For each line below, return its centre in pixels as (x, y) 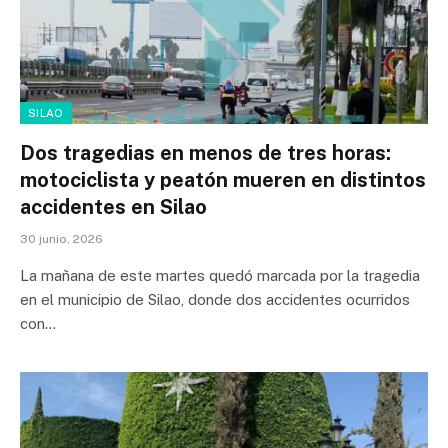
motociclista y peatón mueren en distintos (223, 180)
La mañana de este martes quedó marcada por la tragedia (220, 276)
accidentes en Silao (113, 207)
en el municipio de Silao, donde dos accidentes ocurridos (215, 300)
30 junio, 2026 (61, 239)
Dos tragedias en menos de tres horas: (205, 153)
